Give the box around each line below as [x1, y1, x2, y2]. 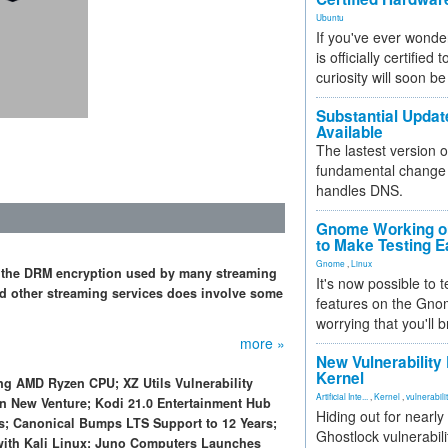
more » [240, 333, 285, 353]
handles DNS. [316, 180, 403, 200]
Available [316, 121, 383, 143]
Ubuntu [316, 11, 344, 23]
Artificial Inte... [316, 390, 368, 402]
